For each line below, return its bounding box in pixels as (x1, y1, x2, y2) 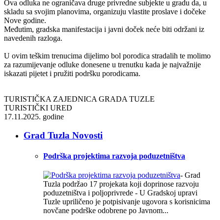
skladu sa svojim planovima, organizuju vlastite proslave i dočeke (4, 7, 206, 16)
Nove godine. (4, 16, 48, 25)
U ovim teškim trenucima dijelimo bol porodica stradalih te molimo (4, 51, 211, 60)
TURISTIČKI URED (4, 103, 72, 112)
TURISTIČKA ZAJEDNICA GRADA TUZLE (4, 94, 155, 103)
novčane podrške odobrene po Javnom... (43, 206, 168, 215)
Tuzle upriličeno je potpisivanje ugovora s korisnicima (43, 197, 210, 206)
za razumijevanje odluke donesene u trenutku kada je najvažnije (4, 60, 201, 69)
